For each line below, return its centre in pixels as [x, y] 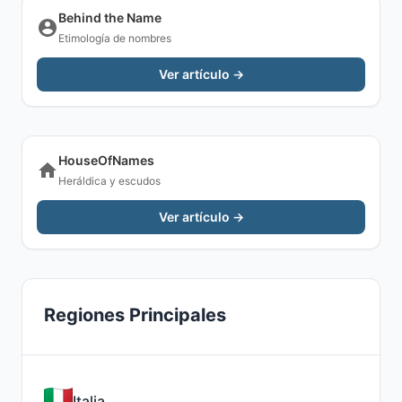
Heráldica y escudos [109, 181]
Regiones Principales [135, 315]
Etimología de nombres [115, 38]
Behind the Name [110, 17]
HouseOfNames [106, 160]
